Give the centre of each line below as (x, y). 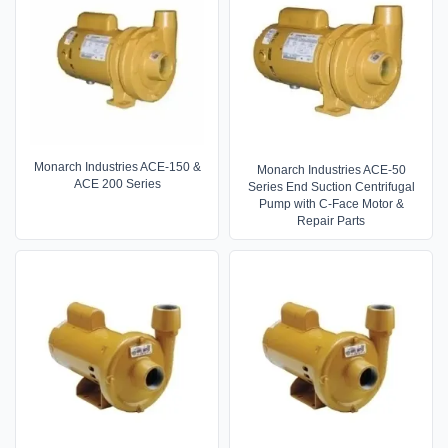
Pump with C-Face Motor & (331, 203)
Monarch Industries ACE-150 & (117, 166)
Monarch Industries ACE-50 (331, 169)
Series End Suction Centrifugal (331, 186)
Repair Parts (331, 220)
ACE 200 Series (117, 183)
